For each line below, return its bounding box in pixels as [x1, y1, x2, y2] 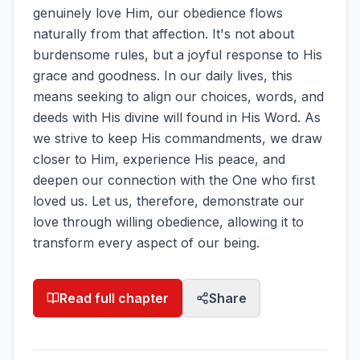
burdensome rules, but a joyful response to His [33, 47, 322, 63]
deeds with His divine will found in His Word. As [33, 109, 321, 125]
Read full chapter [59, 290, 169, 306]
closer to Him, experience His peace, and [33, 151, 285, 167]
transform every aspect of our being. [33, 235, 260, 251]
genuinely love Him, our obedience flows [33, 5, 283, 21]
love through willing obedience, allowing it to [33, 214, 304, 230]
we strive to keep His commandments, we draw [33, 130, 322, 146]
